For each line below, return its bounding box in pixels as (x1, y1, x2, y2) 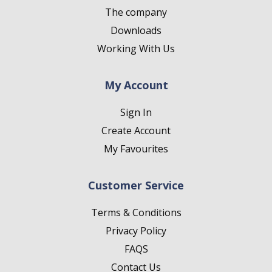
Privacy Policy (106, 224, 166, 237)
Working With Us (97, 42, 175, 55)
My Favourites (104, 142, 168, 155)
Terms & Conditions (90, 206, 182, 219)
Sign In (120, 106, 152, 119)
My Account (104, 78, 168, 92)
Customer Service (88, 178, 184, 192)
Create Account (101, 124, 171, 137)
